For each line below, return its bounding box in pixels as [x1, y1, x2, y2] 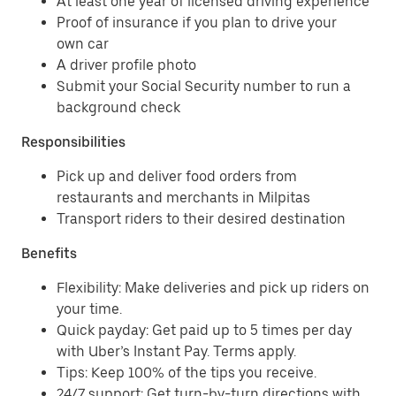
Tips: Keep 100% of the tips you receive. [57, 364, 316, 381]
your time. [57, 301, 122, 317]
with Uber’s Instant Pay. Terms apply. [57, 343, 296, 360]
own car [57, 35, 109, 52]
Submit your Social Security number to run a [57, 78, 351, 95]
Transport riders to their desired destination [57, 210, 346, 227]
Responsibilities [21, 133, 126, 150]
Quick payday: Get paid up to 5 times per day [57, 322, 352, 339]
